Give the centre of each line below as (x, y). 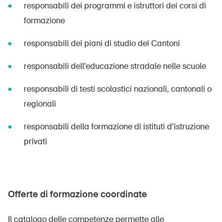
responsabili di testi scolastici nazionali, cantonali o (118, 89)
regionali (40, 104)
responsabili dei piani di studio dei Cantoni (102, 43)
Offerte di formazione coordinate (78, 194)
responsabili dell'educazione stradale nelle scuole (115, 66)
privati (35, 141)
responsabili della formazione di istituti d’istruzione (116, 127)
